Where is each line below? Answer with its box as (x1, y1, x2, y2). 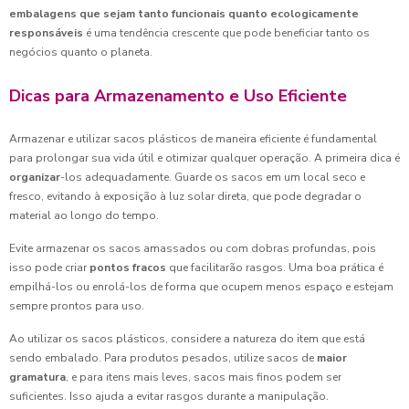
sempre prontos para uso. (9, 299, 144, 313)
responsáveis (9, 26, 83, 40)
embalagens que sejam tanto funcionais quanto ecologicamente (9, 6, 359, 21)
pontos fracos (89, 260, 166, 275)
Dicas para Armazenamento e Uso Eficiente (9, 85, 347, 107)
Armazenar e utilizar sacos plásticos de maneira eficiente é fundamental (9, 131, 377, 146)
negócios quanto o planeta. (9, 45, 152, 59)
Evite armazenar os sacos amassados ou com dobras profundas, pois (9, 241, 376, 256)
